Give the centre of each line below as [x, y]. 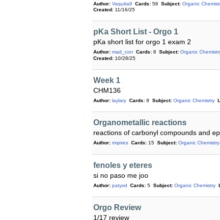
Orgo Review [117, 208]
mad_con [123, 52]
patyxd [120, 186]
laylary [119, 100]
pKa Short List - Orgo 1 [136, 32]
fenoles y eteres [123, 165]
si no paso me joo [121, 176]
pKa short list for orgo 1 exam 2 [142, 42]
